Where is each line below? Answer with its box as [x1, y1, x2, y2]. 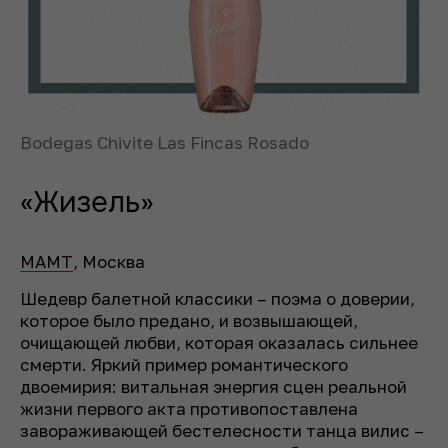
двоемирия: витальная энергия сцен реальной [20, 375, 407, 397]
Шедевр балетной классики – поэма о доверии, [20, 287, 415, 309]
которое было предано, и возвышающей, [20, 309, 358, 331]
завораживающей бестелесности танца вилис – [20, 419, 424, 441]
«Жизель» [20, 183, 154, 221]
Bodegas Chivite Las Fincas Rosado [20, 131, 309, 153]
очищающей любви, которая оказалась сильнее [20, 331, 418, 353]
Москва [78, 250, 145, 272]
